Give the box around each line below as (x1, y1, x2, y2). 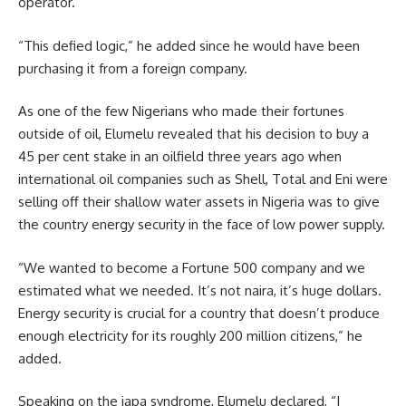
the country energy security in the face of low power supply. (18, 216, 385, 234)
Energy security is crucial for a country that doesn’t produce (18, 304, 380, 322)
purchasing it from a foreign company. (18, 59, 247, 77)
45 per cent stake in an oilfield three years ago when (18, 148, 342, 166)
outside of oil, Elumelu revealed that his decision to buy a (18, 125, 369, 143)
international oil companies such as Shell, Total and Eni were (18, 170, 388, 188)
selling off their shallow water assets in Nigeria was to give (18, 193, 380, 211)
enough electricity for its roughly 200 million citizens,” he (18, 326, 362, 344)
